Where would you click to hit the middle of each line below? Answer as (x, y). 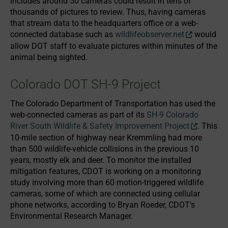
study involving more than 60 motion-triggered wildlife (107, 182)
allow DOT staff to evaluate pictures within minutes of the (114, 46)
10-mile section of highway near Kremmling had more (106, 138)
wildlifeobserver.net (150, 34)
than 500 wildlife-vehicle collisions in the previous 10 (105, 149)
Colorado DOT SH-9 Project (85, 84)
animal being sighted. (49, 57)
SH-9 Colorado (173, 115)
